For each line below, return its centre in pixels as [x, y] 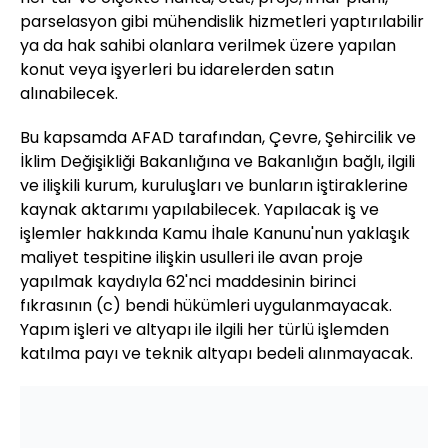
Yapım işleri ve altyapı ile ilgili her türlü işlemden [204, 330]
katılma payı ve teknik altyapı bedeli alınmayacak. [216, 354]
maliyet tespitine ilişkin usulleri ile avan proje [191, 258]
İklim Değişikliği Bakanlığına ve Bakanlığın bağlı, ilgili [217, 162]
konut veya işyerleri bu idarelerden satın [177, 70]
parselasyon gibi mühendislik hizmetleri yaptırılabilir [222, 22]
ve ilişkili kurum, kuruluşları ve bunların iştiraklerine [214, 186]
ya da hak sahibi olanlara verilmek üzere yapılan [208, 46]
